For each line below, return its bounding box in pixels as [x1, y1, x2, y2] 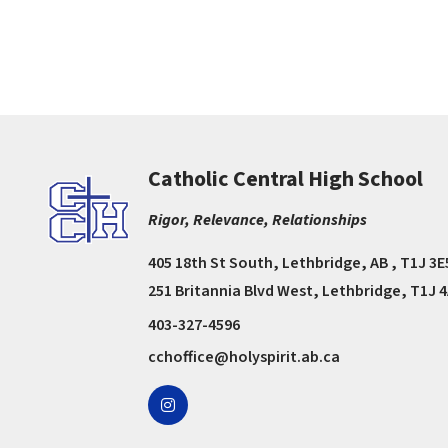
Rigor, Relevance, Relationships [148, 208, 368, 231]
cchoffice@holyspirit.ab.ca [148, 345, 341, 368]
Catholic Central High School [148, 162, 424, 195]
